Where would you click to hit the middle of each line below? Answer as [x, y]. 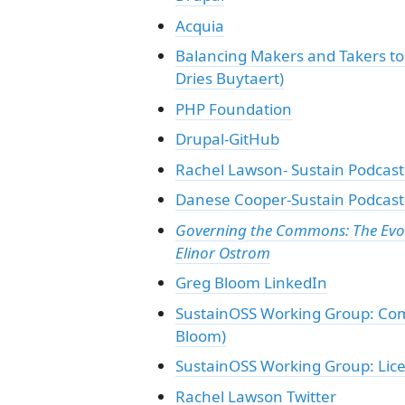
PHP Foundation [233, 108]
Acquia [199, 25]
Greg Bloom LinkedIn [251, 283]
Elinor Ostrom [222, 252]
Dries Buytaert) [229, 78]
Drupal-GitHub [227, 139]
